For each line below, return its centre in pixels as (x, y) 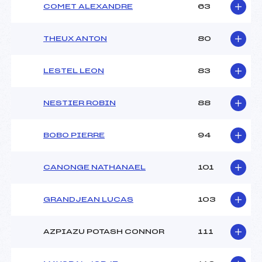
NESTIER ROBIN (80, 103)
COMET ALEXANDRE (88, 7)
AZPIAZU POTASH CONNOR (104, 232)
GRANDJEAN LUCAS (88, 200)
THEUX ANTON (75, 39)
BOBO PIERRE (74, 135)
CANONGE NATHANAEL (94, 168)
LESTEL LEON (74, 71)
